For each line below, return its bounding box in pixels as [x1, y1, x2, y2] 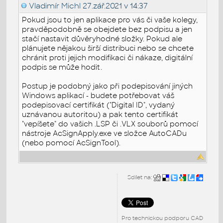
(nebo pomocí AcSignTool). [22, 138, 121, 147]
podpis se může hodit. [22, 62, 103, 72]
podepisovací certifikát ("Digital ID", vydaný [22, 100, 175, 110]
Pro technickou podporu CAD [121, 215, 204, 222]
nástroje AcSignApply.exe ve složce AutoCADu [22, 128, 187, 138]
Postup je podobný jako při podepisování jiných [22, 81, 193, 91]
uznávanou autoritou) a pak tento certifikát [22, 110, 179, 119]
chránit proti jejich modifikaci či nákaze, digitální [22, 53, 193, 62]
